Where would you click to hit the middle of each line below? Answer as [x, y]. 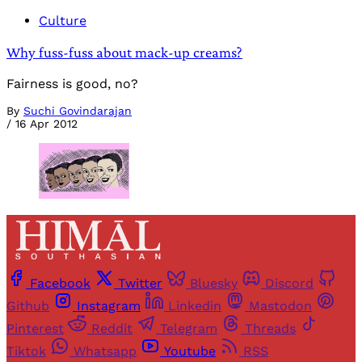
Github [28, 306]
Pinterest [35, 329]
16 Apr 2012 [46, 123]
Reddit [112, 329]
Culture [63, 21]
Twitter [140, 284]
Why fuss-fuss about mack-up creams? [124, 53]
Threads [270, 329]
